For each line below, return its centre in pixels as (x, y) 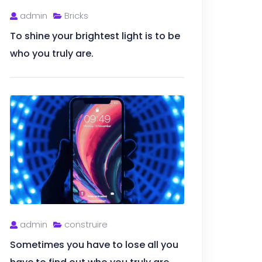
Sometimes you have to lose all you (94, 245)
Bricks (75, 15)
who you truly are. (52, 53)
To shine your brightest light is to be (95, 36)
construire (85, 225)
